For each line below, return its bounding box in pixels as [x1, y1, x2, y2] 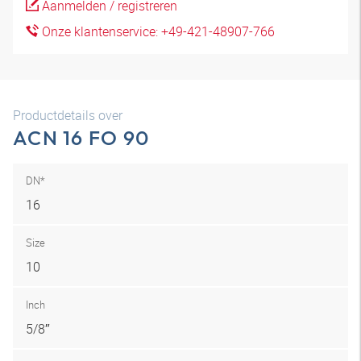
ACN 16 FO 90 [13, 125, 149, 151]
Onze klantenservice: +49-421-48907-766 [39, 23, 275, 40]
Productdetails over [13, 106, 122, 124]
